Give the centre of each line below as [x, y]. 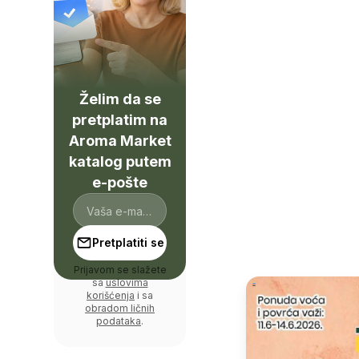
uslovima [127, 282]
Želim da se [120, 99]
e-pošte [120, 182]
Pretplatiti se [128, 242]
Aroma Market [120, 141]
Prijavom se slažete [120, 270]
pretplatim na [120, 120]
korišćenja [111, 295]
